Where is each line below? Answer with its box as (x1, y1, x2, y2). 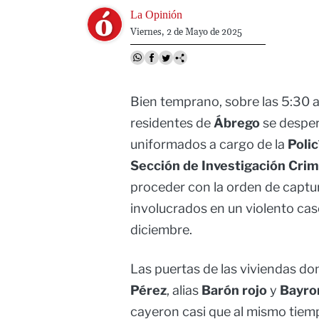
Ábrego (214, 115, 260, 131)
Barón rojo (202, 283, 267, 298)
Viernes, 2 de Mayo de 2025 (130, 26, 242, 38)
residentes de (130, 115, 214, 131)
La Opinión (130, 8, 182, 21)
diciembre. (130, 222, 192, 238)
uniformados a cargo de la (130, 137, 288, 152)
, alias (167, 283, 202, 298)
